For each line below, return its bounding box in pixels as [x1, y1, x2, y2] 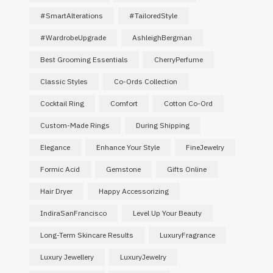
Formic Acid [40, 165, 80, 174]
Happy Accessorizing [98, 186, 169, 196]
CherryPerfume [154, 55, 203, 64]
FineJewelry [185, 143, 224, 152]
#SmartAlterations [40, 11, 103, 20]
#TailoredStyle [129, 11, 177, 20]
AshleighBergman [132, 33, 192, 42]
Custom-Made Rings [40, 121, 110, 130]
